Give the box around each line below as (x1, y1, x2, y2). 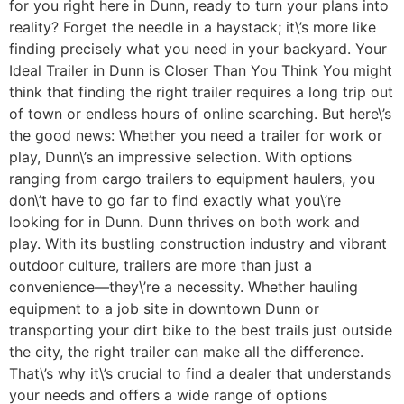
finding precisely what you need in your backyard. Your (9, 40, 387, 59)
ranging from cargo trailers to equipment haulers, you (9, 170, 375, 188)
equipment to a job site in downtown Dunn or (9, 299, 319, 318)
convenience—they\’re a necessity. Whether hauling (9, 278, 358, 297)
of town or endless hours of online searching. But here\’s (9, 105, 391, 124)
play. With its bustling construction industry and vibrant (9, 234, 387, 253)
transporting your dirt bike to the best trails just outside (9, 321, 392, 340)
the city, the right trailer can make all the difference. (9, 343, 363, 362)
